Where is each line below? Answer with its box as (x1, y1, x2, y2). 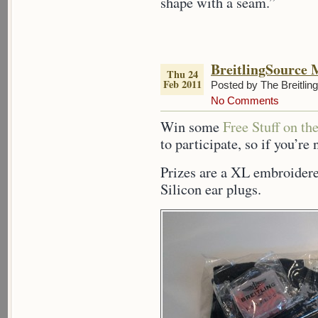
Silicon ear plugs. (160, 180, 261, 199)
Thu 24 (166, 67, 198, 82)
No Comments (211, 94, 279, 106)
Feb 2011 (163, 77, 202, 92)
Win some (160, 117, 223, 136)
